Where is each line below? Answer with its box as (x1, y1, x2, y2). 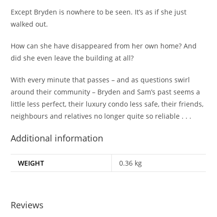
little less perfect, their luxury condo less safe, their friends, (11, 99, 204, 108)
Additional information (11, 132, 104, 144)
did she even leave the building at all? (11, 53, 134, 62)
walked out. (11, 19, 48, 29)
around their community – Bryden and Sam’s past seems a (11, 87, 201, 96)
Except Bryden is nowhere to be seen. (11, 7, 133, 16)
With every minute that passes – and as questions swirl (11, 75, 190, 84)
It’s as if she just (133, 7, 187, 16)
